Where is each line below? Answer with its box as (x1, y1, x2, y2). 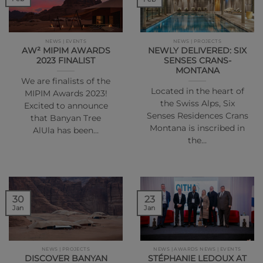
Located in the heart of (150, 86, 244, 96)
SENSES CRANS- (163, 55, 231, 65)
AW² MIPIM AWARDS (21, 45, 110, 55)
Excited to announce (23, 101, 108, 111)
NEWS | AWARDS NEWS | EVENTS (153, 246, 241, 252)
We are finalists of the (21, 76, 110, 86)
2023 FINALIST (36, 55, 95, 65)
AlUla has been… (33, 126, 99, 136)
